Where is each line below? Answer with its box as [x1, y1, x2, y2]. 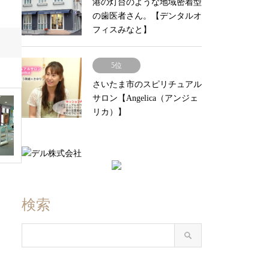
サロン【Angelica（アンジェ [92, 94, 198, 103]
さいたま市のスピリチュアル [92, 80, 202, 89]
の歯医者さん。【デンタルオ [92, 11, 202, 20]
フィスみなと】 [92, 25, 151, 34]
